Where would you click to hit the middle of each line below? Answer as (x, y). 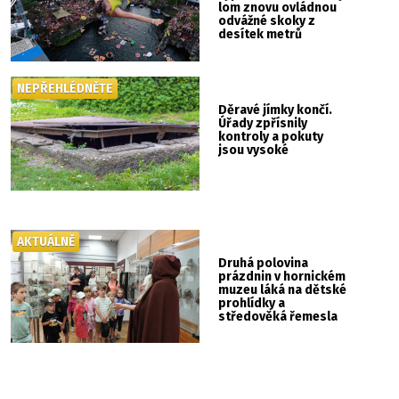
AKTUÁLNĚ (46, 241)
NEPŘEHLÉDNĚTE (65, 89)
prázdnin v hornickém (282, 276)
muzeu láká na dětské (283, 289)
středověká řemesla (278, 316)
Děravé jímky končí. (276, 110)
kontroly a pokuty (271, 137)
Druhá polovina (264, 263)
